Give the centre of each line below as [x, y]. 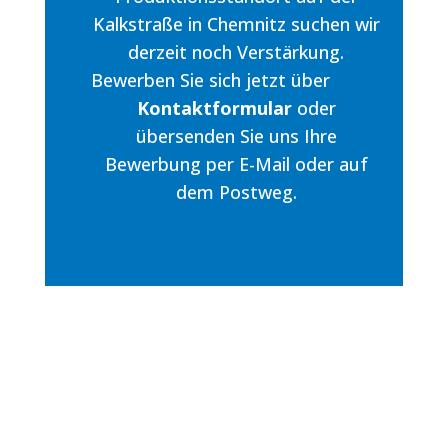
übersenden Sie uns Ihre [236, 136]
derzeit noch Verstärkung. [236, 52]
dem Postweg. [236, 192]
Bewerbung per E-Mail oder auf [236, 164]
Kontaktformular [214, 108]
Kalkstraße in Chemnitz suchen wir [236, 24]
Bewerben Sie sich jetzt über [212, 80]
